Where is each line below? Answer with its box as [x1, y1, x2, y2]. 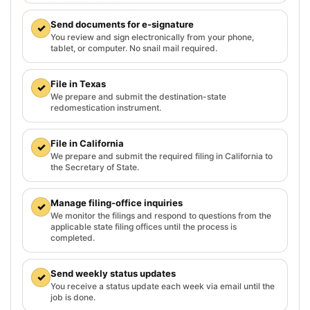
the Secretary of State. [51, 161, 139, 172]
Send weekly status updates [51, 267, 176, 279]
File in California [51, 137, 124, 149]
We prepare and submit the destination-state [51, 91, 226, 102]
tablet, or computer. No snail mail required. [51, 42, 217, 53]
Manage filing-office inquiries [51, 197, 183, 208]
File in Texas [51, 77, 106, 89]
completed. [51, 232, 95, 243]
